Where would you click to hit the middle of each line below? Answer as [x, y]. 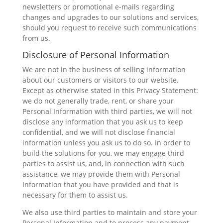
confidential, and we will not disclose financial [99, 132]
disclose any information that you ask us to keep [103, 122]
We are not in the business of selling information [104, 69]
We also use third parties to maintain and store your [110, 212]
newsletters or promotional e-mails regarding [98, 7]
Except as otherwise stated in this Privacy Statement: [110, 90]
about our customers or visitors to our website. [100, 80]
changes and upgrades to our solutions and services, [110, 17]
